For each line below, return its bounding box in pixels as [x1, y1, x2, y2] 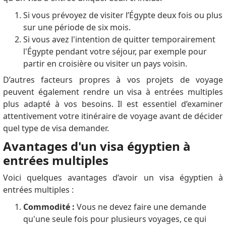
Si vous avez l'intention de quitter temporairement [23, 34, 215, 45]
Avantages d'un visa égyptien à [3, 138, 191, 155]
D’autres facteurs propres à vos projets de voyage [3, 74, 223, 86]
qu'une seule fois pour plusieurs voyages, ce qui [23, 213, 206, 225]
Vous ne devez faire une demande [76, 201, 206, 213]
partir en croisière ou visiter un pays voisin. [23, 58, 187, 70]
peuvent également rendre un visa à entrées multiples [3, 86, 223, 98]
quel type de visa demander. [3, 123, 109, 134]
